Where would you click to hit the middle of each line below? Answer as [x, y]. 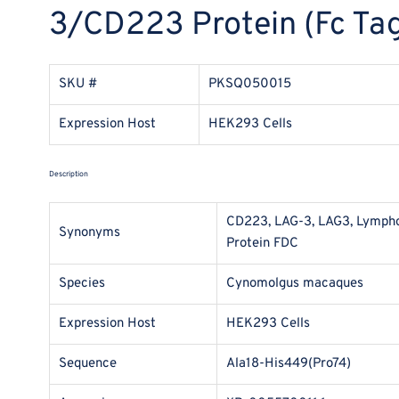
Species [82, 284]
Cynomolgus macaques [295, 284]
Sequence [88, 364]
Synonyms [90, 233]
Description [69, 175]
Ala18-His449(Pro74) [289, 364]
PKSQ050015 [250, 85]
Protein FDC [262, 244]
